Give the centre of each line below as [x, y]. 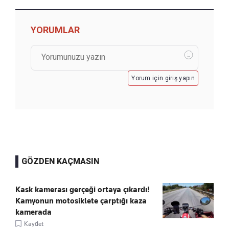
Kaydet [34, 223]
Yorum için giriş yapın [163, 78]
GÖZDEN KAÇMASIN [60, 161]
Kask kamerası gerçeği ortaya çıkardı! [82, 189]
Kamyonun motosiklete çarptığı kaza [81, 201]
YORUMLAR [55, 30]
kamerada [33, 212]
